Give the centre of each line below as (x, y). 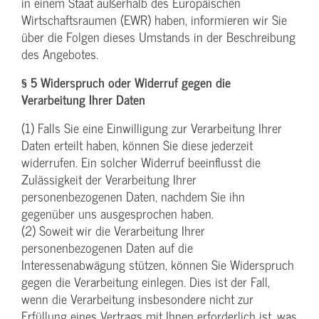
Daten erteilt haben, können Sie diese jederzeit (137, 145)
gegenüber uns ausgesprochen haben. (117, 214)
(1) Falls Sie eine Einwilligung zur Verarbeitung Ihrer (152, 128)
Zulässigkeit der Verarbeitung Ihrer (109, 179)
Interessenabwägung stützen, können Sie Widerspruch (158, 265)
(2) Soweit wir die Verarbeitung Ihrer (113, 231)
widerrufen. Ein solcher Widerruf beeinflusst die (141, 162)
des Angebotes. (60, 54)
